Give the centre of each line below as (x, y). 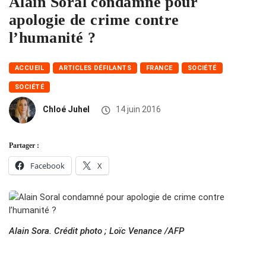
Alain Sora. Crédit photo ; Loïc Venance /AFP (96, 231)
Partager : (24, 146)
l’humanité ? (53, 38)
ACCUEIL (30, 68)
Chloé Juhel (66, 110)
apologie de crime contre (94, 20)
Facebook (47, 166)
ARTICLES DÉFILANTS (95, 68)
